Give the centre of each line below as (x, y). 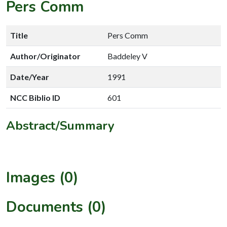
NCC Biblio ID (35, 97)
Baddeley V (127, 56)
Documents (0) (56, 207)
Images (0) (42, 177)
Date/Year (30, 77)
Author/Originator (45, 56)
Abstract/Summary (60, 125)
